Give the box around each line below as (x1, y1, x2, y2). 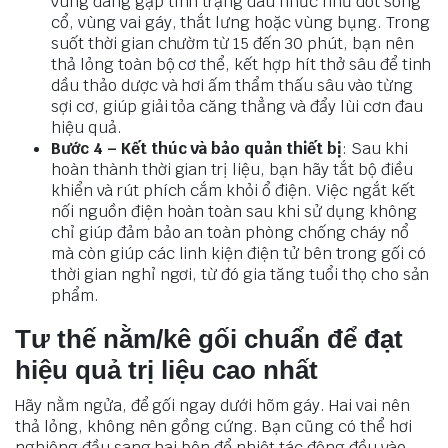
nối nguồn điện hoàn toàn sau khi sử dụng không (51, 200, 417, 222)
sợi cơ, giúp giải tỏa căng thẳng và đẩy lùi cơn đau (51, 95, 423, 117)
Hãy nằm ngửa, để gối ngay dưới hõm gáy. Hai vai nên (15, 394, 410, 416)
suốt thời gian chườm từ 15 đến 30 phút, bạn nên (51, 32, 414, 54)
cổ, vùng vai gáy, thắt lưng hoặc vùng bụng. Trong (51, 11, 430, 33)
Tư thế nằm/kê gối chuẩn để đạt (15, 323, 403, 354)
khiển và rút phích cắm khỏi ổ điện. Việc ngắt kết (51, 179, 415, 201)
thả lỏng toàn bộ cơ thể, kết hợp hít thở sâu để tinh (51, 53, 432, 75)
